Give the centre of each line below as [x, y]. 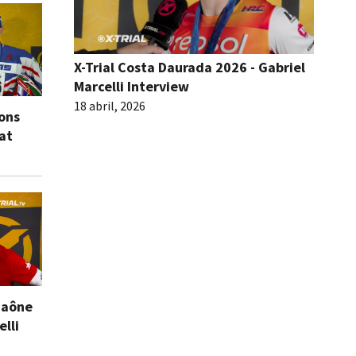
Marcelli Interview [132, 86]
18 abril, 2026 [110, 105]
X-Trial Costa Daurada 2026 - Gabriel [190, 67]
